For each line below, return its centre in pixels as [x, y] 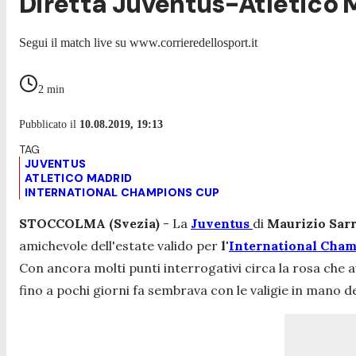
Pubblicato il [49, 124]
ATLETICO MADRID [79, 178]
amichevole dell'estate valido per [120, 245]
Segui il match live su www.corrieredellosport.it [138, 42]
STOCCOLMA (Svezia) [91, 223]
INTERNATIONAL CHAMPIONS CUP [122, 192]
